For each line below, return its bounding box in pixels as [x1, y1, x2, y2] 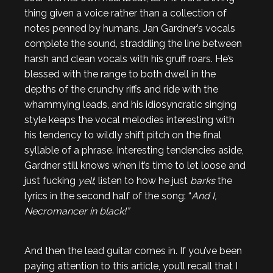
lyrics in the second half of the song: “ [24, 190, 191, 202]
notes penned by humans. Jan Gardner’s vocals [24, 23, 235, 34]
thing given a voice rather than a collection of [24, 7, 227, 19]
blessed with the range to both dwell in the [24, 68, 216, 80]
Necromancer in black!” [24, 205, 129, 217]
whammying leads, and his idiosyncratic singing [24, 99, 236, 110]
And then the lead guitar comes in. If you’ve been [24, 245, 242, 257]
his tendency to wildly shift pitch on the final [24, 129, 221, 141]
